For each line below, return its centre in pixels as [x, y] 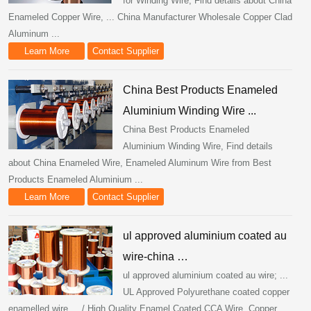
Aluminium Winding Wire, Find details [198, 146]
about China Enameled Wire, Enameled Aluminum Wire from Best [140, 163]
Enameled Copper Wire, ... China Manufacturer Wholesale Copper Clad [150, 17]
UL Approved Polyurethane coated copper [206, 292]
